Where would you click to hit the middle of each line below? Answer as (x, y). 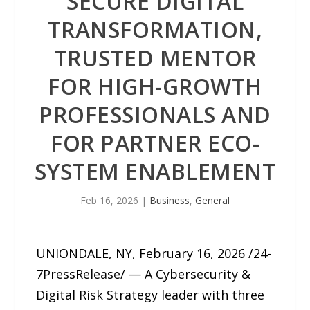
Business (170, 200)
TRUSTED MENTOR (155, 58)
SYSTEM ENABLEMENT (155, 171)
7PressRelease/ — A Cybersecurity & (144, 274)
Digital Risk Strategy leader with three (151, 295)
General (212, 200)
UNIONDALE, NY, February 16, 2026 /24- (154, 253)
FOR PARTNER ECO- (155, 143)
